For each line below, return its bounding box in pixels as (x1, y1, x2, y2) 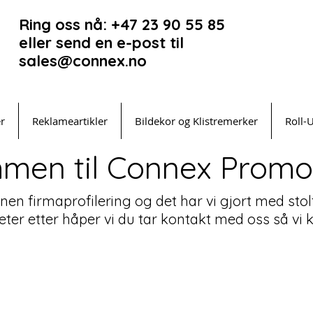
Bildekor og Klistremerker (135, 113, 258, 128)
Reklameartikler (32, 113, 108, 128)
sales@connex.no (19, 51, 147, 71)
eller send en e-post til (19, 33, 184, 52)
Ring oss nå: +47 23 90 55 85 (19, 15, 225, 34)
